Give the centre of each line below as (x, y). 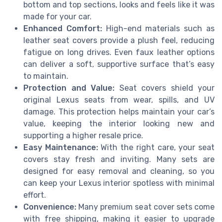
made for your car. (57, 17)
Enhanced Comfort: (63, 29)
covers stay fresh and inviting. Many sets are (119, 160)
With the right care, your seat (156, 148)
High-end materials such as (158, 29)
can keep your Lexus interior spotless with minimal (119, 183)
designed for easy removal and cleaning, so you (119, 171)
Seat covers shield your (165, 88)
